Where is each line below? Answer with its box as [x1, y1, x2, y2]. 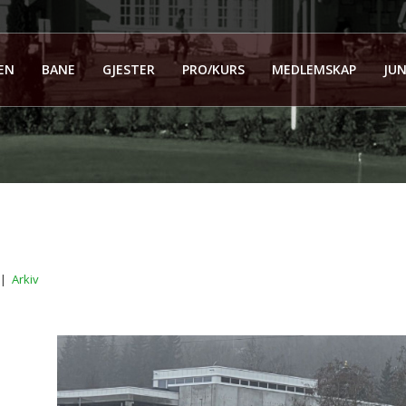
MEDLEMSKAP [272, 61, 356, 78]
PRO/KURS [182, 61, 245, 78]
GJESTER [102, 61, 155, 78]
